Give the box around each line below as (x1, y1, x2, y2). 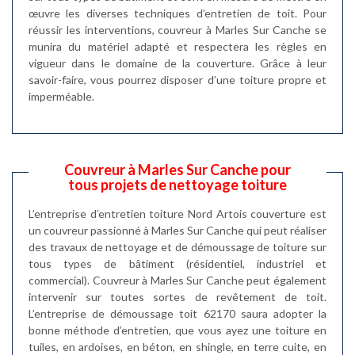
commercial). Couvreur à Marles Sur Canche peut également (29, 273, 326, 287)
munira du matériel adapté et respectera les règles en (29, 39, 326, 53)
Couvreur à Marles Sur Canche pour (64, 160, 291, 178)
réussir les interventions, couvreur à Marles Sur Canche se (29, 22, 326, 36)
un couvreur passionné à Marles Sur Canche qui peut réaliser (29, 223, 326, 237)
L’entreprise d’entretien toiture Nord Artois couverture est (29, 206, 326, 220)
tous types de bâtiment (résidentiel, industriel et (29, 256, 326, 270)
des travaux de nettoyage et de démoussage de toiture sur (29, 239, 326, 254)
